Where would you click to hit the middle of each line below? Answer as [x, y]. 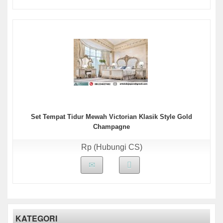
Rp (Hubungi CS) [111, 147]
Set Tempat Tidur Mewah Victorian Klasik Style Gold [111, 117]
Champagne [111, 127]
